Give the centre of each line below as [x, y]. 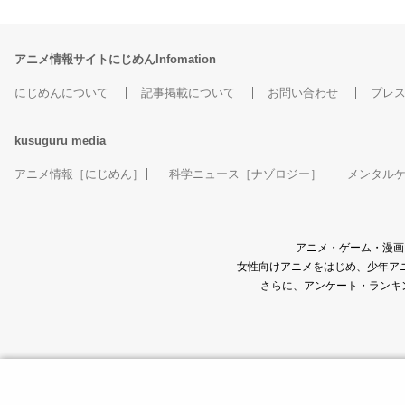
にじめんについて [61, 93]
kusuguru [41, 141]
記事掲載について [188, 93]
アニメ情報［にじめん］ [79, 174]
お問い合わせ [303, 93]
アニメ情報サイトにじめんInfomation [115, 60]
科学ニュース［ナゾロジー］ [245, 174]
